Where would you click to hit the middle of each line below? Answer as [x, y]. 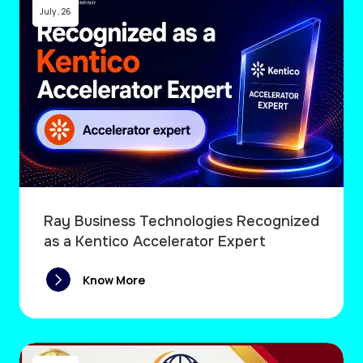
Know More [114, 280]
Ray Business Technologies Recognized [181, 222]
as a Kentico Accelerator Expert [155, 242]
